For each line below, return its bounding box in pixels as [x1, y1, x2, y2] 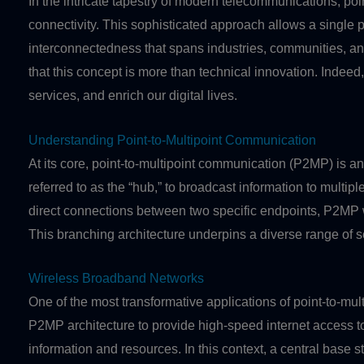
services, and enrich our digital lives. [28, 89, 237, 102]
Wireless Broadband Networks [28, 271, 204, 286]
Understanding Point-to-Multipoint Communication [28, 132, 316, 147]
